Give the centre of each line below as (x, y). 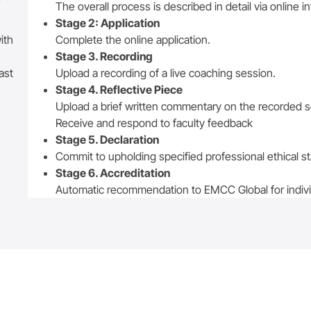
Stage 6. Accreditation (113, 173)
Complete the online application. (133, 39)
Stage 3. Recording (104, 56)
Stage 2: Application (108, 23)
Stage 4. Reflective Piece (119, 89)
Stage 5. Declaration (108, 139)
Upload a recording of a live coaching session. (166, 73)
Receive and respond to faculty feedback (154, 123)
